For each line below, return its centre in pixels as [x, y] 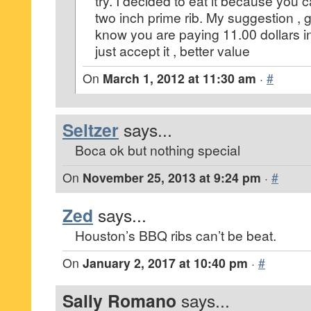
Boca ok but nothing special [158, 150]
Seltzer [91, 130]
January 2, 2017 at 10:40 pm [165, 263]
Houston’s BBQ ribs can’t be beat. [176, 235]
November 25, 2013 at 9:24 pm [172, 178]
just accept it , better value [173, 51]
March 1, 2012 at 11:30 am [179, 78]
